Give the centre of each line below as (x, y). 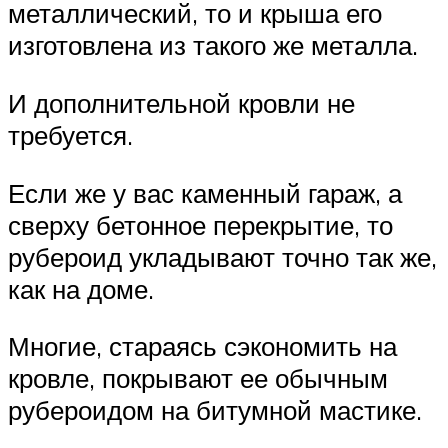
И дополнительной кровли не (181, 102)
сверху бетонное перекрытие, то (200, 224)
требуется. (70, 134)
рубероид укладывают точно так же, (222, 256)
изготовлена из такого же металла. (213, 45)
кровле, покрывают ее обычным (198, 378)
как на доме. (81, 288)
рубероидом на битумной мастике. (215, 410)
